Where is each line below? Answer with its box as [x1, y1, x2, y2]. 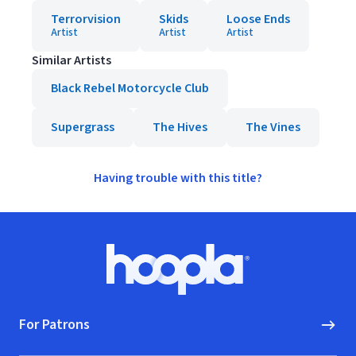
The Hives [153, 118, 207, 136]
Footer [18, 243, 56, 261]
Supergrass [51, 118, 114, 136]
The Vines [246, 118, 300, 136]
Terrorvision [51, 10, 121, 28]
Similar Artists [32, 52, 111, 69]
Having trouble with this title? [94, 169, 262, 187]
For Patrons [19, 315, 90, 335]
